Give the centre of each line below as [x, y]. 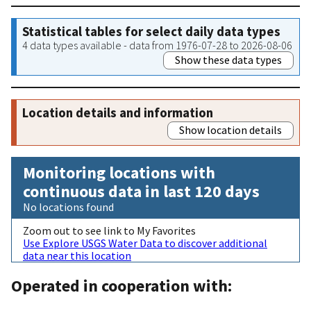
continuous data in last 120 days [141, 191]
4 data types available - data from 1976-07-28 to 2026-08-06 [157, 45]
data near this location [77, 255]
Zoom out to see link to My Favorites [109, 230]
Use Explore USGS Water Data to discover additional [145, 243]
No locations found [68, 207]
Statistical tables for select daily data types [151, 31]
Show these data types [228, 59]
